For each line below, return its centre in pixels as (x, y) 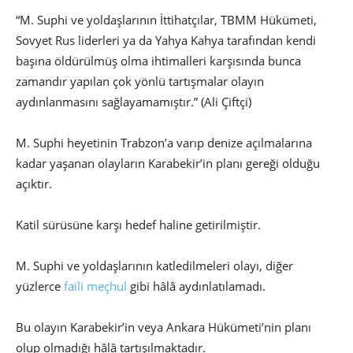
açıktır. (35, 184)
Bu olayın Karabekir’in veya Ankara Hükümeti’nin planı (163, 327)
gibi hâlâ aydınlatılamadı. (198, 286)
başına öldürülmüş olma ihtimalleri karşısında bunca (158, 61)
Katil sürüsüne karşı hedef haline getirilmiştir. (140, 225)
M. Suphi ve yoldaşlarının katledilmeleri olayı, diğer (154, 266)
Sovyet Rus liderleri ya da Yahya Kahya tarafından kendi (166, 41)
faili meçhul (95, 286)
